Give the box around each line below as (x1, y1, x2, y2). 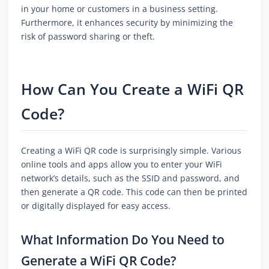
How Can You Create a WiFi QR (21, 79, 244, 100)
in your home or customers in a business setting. (21, 3, 218, 15)
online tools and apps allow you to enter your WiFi (21, 159, 222, 171)
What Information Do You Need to (21, 231, 225, 249)
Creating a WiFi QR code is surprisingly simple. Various (21, 145, 241, 157)
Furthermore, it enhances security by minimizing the (21, 17, 233, 29)
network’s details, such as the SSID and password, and (21, 172, 240, 184)
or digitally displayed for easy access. (21, 200, 171, 212)
